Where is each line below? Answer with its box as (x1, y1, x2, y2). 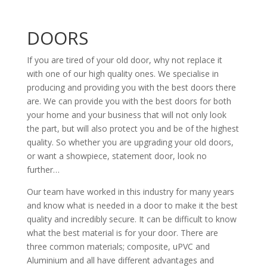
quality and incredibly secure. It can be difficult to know (26, 213, 237, 225)
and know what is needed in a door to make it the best (26, 200, 238, 211)
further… (26, 164, 60, 175)
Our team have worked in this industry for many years (26, 186, 234, 197)
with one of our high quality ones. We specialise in (26, 68, 219, 79)
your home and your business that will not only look (26, 109, 226, 120)
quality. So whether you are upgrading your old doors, (26, 136, 234, 148)
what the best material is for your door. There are (26, 227, 218, 238)
